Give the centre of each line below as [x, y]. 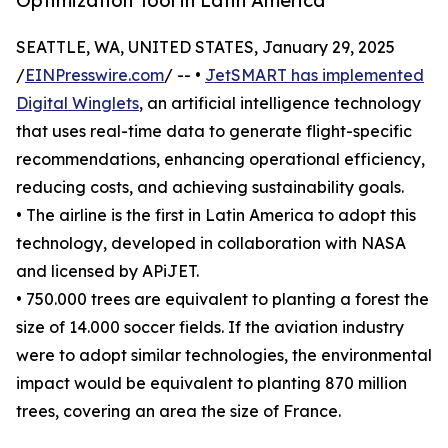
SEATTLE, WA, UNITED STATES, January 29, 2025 [205, 47]
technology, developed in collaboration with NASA [211, 243]
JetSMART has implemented [314, 75]
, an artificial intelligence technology [280, 103]
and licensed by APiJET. [107, 271]
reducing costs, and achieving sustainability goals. [210, 187]
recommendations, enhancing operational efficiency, [220, 159]
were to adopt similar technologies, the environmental [224, 355]
